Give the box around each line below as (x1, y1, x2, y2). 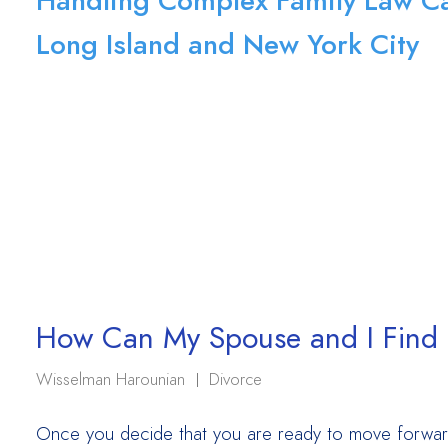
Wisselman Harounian (36, 367, 185, 391)
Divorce (209, 367, 262, 391)
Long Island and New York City (36, 24, 419, 64)
